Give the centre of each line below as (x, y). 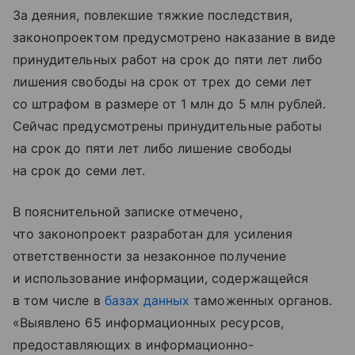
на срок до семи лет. (79, 170)
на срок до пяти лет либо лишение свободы (152, 148)
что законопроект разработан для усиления (153, 233)
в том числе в (59, 300)
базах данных (147, 300)
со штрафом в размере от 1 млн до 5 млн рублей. (170, 103)
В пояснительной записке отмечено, (128, 211)
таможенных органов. (261, 300)
